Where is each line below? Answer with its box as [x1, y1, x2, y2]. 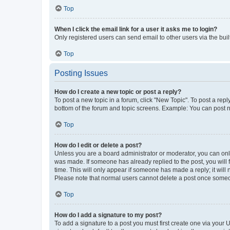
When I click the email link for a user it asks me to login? [54, 25, 217, 33]
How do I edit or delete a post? [54, 141, 142, 149]
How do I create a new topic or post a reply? [54, 88, 181, 95]
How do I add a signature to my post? [54, 211, 162, 219]
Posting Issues [54, 68, 108, 78]
